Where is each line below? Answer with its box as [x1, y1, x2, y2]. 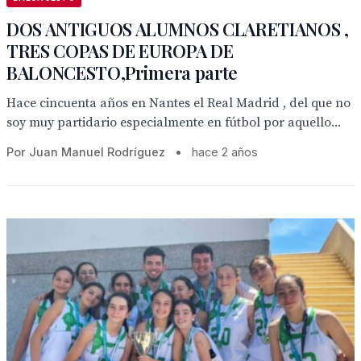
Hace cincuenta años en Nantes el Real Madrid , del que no [6, 95, 351, 111]
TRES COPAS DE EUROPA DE [6, 39, 234, 63]
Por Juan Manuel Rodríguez [6, 145, 165, 159]
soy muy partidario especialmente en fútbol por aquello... [6, 114, 341, 131]
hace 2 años [192, 145, 258, 159]
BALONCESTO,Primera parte [6, 60, 239, 85]
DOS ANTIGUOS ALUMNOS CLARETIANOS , [6, 17, 349, 41]
